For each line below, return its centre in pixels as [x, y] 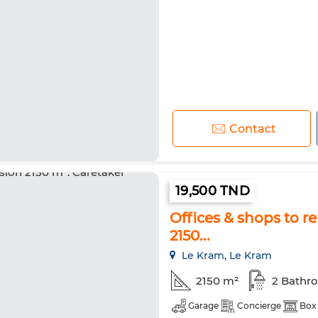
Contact [252, 128]
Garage [203, 306]
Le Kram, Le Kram [225, 256]
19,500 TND [213, 191]
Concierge [259, 306]
